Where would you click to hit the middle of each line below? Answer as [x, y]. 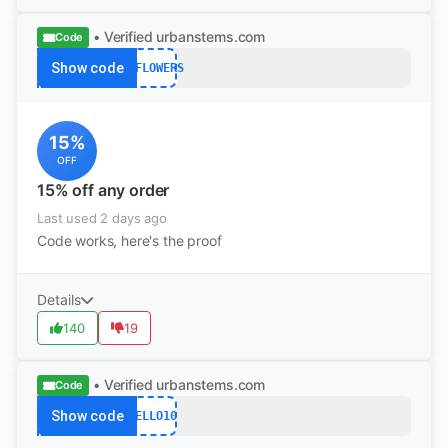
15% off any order [103, 190]
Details [59, 299]
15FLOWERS [152, 67]
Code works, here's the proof [129, 240]
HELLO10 [152, 415]
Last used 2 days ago [102, 218]
